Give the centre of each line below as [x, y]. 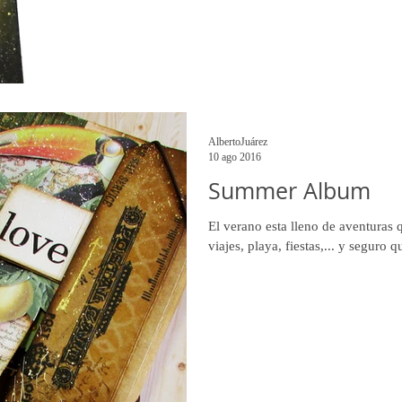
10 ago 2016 [235, 157]
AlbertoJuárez [238, 142]
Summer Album [289, 191]
